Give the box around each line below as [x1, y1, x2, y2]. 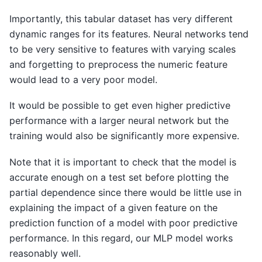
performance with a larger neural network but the [9, 115, 229, 127]
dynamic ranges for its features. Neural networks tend [9, 28, 249, 40]
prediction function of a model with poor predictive [9, 216, 237, 229]
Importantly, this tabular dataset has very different [9, 13, 233, 25]
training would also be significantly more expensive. [9, 130, 239, 142]
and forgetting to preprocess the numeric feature [9, 58, 227, 71]
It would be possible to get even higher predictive [9, 99, 230, 112]
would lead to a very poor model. [9, 74, 157, 86]
